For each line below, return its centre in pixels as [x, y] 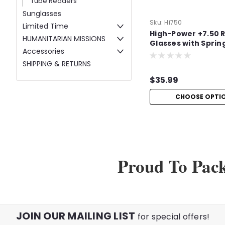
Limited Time [45, 26]
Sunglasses [42, 14]
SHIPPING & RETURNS [57, 64]
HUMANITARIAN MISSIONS [64, 39]
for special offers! [174, 217]
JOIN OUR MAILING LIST [77, 216]
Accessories [43, 51]
